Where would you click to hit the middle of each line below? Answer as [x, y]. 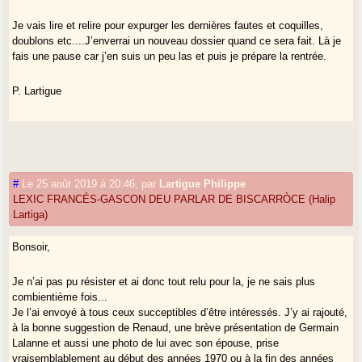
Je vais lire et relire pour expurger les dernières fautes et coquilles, [168, 25]
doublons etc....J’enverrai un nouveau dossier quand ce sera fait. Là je [177, 40]
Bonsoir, [32, 246]
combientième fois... [60, 297]
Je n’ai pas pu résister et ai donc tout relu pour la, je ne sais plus [164, 281]
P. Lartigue [37, 90]
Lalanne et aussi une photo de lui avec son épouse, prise [146, 343]
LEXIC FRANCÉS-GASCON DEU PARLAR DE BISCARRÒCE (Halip [175, 199]
